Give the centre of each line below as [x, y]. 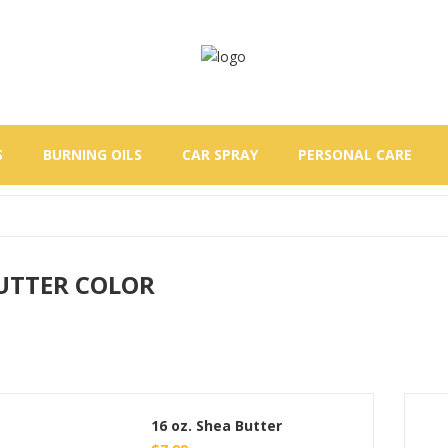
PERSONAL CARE [354, 154]
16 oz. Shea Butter [217, 425]
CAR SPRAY [219, 154]
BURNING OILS [92, 154]
